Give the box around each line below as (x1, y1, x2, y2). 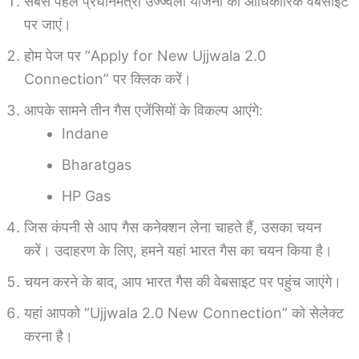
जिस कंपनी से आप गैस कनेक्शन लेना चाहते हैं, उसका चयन (24, 218, 321, 236)
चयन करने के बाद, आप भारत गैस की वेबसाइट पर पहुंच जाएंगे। (24, 272, 341, 290)
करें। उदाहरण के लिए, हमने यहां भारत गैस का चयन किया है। (24, 241, 333, 259)
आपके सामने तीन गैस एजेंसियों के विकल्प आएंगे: (24, 101, 263, 119)
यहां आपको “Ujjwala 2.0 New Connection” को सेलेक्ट (24, 304, 344, 321)
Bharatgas (62, 155, 131, 173)
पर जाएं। (24, 15, 71, 33)
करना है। (24, 327, 73, 345)
